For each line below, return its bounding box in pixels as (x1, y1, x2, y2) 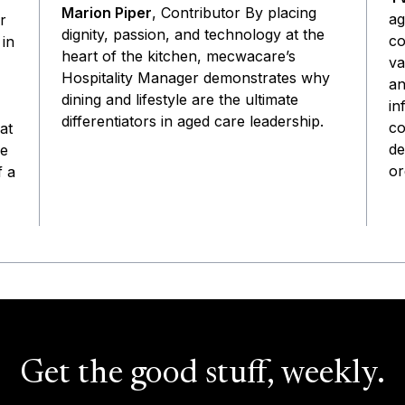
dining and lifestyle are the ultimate (61, 89, 298, 108)
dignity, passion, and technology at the (61, 24, 325, 43)
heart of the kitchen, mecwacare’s (61, 46, 296, 65)
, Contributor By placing (151, 3, 316, 22)
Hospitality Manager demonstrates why (61, 68, 330, 87)
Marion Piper (61, 3, 152, 22)
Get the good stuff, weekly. (20, 358, 385, 391)
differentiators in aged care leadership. (61, 111, 324, 130)
